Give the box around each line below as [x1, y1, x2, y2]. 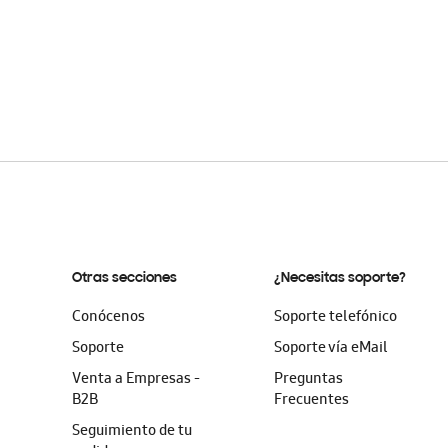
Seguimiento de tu [72, 420, 192, 444]
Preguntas [274, 368, 344, 392]
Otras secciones [72, 271, 177, 286]
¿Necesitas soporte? [274, 271, 407, 286]
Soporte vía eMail [274, 337, 389, 361]
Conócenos [72, 306, 145, 330]
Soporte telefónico [274, 306, 398, 330]
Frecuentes [274, 389, 350, 413]
